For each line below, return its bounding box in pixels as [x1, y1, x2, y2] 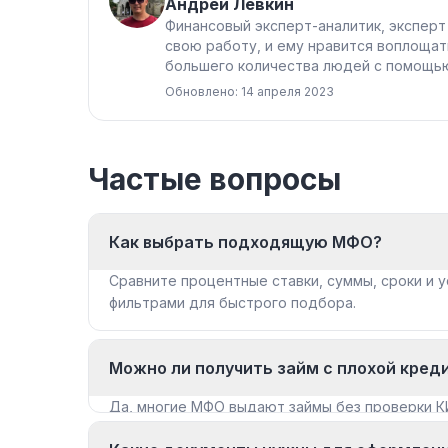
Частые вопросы [88, 160, 341, 197]
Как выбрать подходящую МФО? [109, 231, 382, 252]
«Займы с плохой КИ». [109, 419, 261, 437]
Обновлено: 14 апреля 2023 [165, 83, 334, 99]
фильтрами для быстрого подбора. [109, 293, 356, 311]
